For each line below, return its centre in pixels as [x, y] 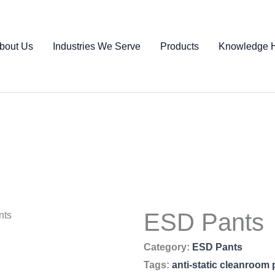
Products [180, 46]
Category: [167, 247]
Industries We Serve [97, 46]
